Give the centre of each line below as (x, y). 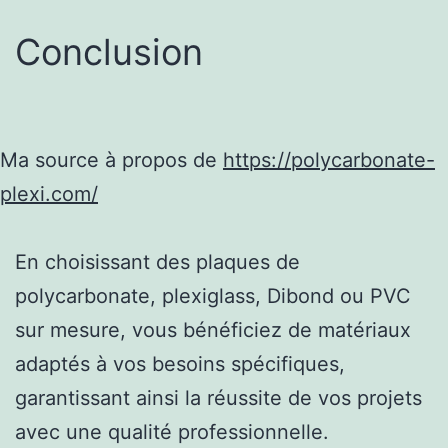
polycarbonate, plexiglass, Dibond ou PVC (213, 295)
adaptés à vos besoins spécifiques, (180, 363)
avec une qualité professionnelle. (172, 431)
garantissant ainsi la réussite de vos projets (218, 397)
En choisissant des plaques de (157, 261)
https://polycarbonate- (329, 159)
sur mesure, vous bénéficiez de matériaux (213, 329)
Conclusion (109, 51)
